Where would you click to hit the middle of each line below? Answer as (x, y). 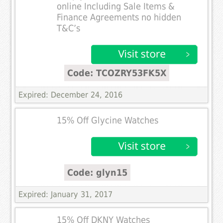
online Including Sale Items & (116, 7)
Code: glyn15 (98, 173)
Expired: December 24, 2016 (71, 95)
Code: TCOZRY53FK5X (117, 73)
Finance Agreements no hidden (119, 18)
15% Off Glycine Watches (108, 121)
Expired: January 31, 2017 (66, 195)
